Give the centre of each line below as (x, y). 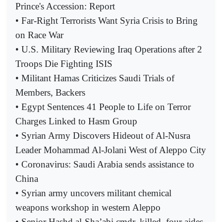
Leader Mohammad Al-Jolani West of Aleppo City (111, 150)
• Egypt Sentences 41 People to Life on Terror (103, 107)
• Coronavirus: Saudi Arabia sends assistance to (105, 164)
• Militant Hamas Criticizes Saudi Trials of (95, 78)
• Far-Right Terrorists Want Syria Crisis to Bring (107, 20)
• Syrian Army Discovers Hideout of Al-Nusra (103, 135)
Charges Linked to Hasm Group (76, 121)
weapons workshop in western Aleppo (88, 207)
